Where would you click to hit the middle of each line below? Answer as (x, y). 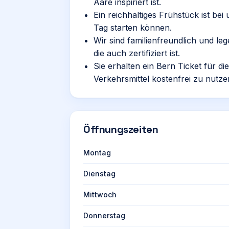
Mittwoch (100, 194)
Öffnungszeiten (121, 129)
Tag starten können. (133, 28)
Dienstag (99, 174)
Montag (97, 153)
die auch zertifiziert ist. (137, 53)
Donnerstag (104, 215)
